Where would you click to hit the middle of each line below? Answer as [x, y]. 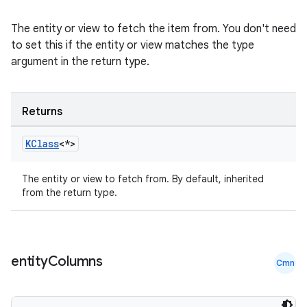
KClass [42, 144]
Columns [75, 261]
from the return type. [70, 193]
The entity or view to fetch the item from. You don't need [153, 29]
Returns [42, 112]
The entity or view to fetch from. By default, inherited [143, 179]
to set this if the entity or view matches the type [133, 45]
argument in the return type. [80, 62]
